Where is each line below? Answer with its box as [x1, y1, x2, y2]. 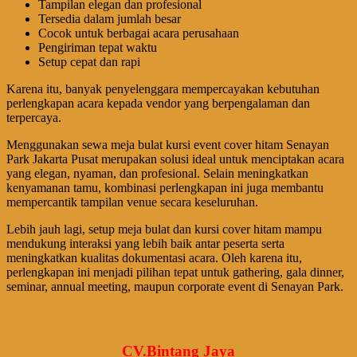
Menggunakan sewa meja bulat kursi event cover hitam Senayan [6, 138, 329, 152]
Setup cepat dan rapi [38, 55, 140, 69]
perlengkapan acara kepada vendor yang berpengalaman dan [6, 96, 310, 111]
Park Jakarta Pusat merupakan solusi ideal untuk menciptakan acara [6, 152, 344, 167]
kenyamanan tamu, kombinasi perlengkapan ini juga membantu [6, 181, 324, 195]
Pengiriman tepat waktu [38, 41, 157, 55]
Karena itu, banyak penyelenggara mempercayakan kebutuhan [6, 82, 320, 96]
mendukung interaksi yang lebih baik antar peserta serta [6, 237, 284, 251]
